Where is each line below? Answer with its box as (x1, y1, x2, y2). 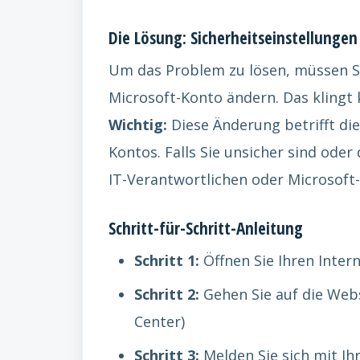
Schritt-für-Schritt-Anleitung (108, 216, 303, 239)
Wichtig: (108, 115, 167, 134)
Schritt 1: (134, 251, 199, 270)
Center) (134, 312, 185, 331)
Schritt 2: (134, 284, 199, 304)
